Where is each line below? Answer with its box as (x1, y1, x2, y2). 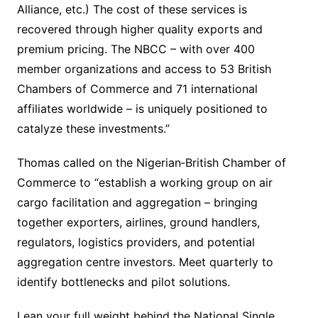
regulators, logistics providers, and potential (16, 235, 255, 250)
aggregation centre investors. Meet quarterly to (16, 255, 273, 270)
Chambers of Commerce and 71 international (16, 82, 258, 97)
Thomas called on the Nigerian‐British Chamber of (16, 155, 286, 170)
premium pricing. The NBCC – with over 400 (16, 42, 255, 57)
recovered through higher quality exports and (16, 22, 263, 37)
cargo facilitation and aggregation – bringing (16, 195, 258, 210)
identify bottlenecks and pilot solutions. (16, 275, 230, 290)
